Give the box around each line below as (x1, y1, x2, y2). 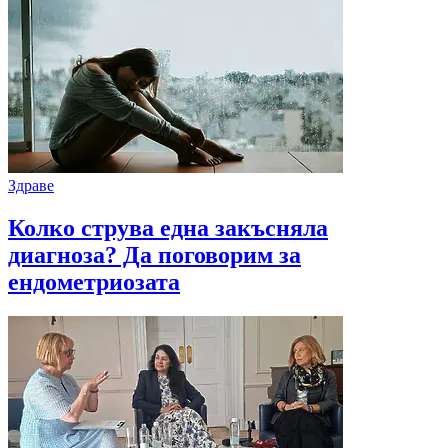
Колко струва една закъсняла (8, 214, 328, 241)
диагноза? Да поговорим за (8, 241, 301, 268)
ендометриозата (8, 268, 180, 295)
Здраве (8, 176, 54, 194)
